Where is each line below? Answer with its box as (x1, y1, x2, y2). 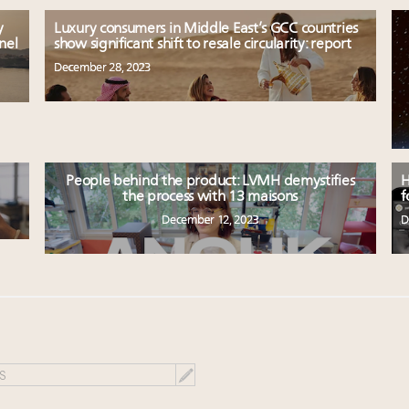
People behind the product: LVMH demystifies (66, 173, 355, 189)
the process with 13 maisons (122, 189, 299, 204)
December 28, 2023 (54, 61, 151, 74)
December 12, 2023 (162, 214, 259, 226)
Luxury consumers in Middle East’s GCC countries (54, 21, 358, 37)
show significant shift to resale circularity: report (54, 37, 351, 52)
